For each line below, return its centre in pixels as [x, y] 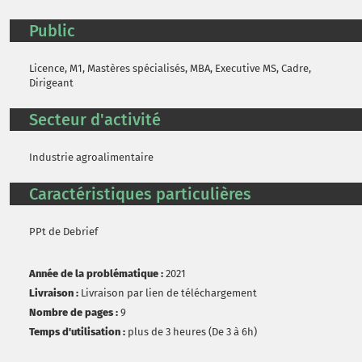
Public [52, 31]
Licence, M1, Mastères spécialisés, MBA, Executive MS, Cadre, [170, 68]
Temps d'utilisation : [77, 332]
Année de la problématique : [96, 274]
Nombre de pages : [74, 312]
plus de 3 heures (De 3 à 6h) [192, 332]
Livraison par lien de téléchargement [169, 293]
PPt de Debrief [63, 232]
